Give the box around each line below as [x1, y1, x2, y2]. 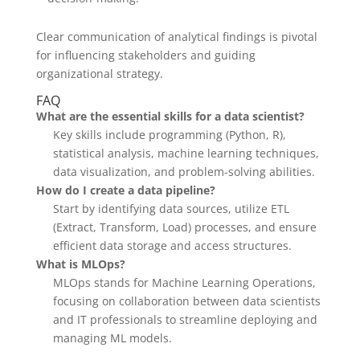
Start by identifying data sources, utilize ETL [52, 201, 289, 216]
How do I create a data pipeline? [35, 182, 215, 198]
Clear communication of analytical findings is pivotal [35, 29, 317, 44]
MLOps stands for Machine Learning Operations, [52, 275, 316, 290]
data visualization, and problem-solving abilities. [52, 164, 315, 179]
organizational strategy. [35, 66, 163, 81]
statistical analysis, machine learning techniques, [52, 145, 319, 161]
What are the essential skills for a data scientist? [35, 108, 305, 124]
